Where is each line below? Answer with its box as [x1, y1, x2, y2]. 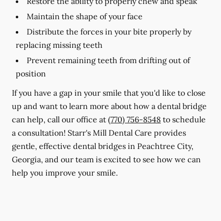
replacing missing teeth [16, 40, 103, 50]
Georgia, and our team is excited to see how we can [12, 154, 201, 164]
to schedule [161, 114, 206, 124]
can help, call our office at [12, 114, 108, 124]
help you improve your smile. [12, 168, 118, 178]
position [16, 69, 46, 78]
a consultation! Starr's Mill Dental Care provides [12, 128, 186, 138]
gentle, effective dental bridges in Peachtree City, [12, 141, 193, 151]
